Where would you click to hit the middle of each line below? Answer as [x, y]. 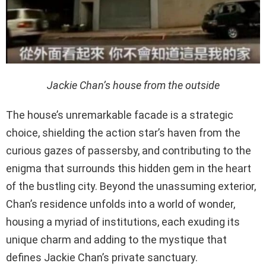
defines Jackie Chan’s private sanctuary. [102, 257]
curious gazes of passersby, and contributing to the [129, 150]
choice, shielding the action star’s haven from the [123, 132]
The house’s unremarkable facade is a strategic [120, 115]
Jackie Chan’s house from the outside [133, 85]
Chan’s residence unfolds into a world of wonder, [121, 204]
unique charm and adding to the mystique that [116, 239]
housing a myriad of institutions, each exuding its [123, 221]
